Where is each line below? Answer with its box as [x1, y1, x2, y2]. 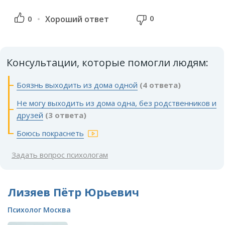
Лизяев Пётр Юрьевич [8, 184, 139, 199]
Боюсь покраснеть [17, 128, 84, 138]
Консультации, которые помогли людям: [7, 55, 208, 69]
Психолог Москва [8, 205, 71, 215]
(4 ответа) [140, 79, 181, 90]
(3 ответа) [45, 109, 86, 120]
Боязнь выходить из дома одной [17, 79, 138, 90]
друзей [17, 109, 43, 120]
